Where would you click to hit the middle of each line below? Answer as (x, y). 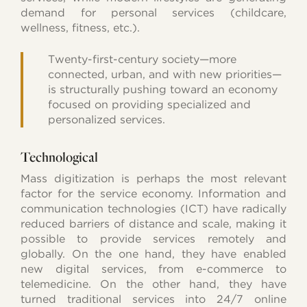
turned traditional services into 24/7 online (153, 299)
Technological (60, 156)
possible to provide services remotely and (153, 238)
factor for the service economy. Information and (153, 193)
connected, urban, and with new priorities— (164, 74)
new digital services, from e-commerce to (153, 269)
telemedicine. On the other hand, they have (153, 284)
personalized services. (106, 119)
